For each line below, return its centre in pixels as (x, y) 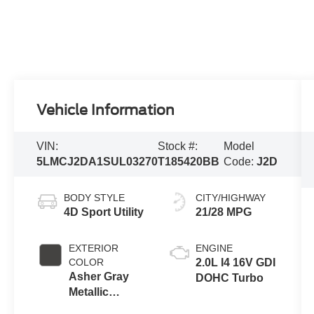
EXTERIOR (94, 248)
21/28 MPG (223, 212)
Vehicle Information (106, 110)
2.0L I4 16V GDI (235, 262)
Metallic (89, 292)
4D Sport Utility (104, 212)
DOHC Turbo (229, 278)
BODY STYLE (95, 197)
